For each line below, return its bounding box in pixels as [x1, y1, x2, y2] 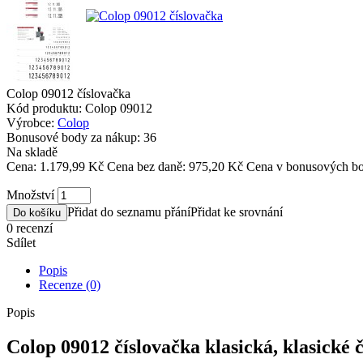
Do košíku [13, 207, 61, 219]
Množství [6, 188, 54, 202]
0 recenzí [6, 221, 53, 235]
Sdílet [6, 236, 36, 250]
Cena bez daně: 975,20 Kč [107, 160, 243, 173]
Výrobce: [6, 116, 54, 130]
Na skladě [6, 145, 58, 159]
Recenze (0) [39, 278, 100, 292]
